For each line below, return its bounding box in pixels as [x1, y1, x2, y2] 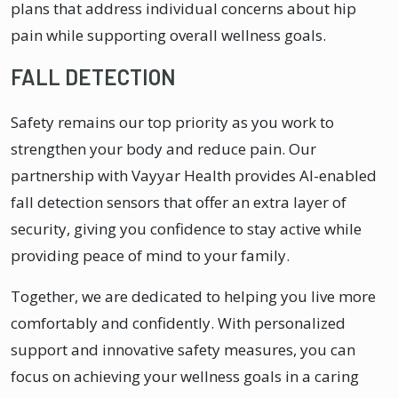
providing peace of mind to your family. [11, 244, 290, 266]
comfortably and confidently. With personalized [11, 312, 346, 333]
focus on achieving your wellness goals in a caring [11, 365, 359, 386]
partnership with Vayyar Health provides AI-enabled [11, 164, 377, 186]
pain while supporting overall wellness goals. [11, 24, 326, 45]
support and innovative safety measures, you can [11, 338, 355, 360]
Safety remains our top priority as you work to [11, 111, 334, 132]
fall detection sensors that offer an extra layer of [11, 191, 346, 212]
